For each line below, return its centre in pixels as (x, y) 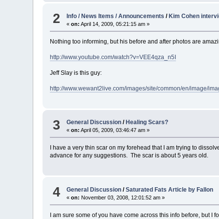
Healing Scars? (147, 122)
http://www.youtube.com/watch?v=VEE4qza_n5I (113, 57)
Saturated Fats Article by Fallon (170, 189)
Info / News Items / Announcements (116, 16)
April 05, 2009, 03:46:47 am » (115, 130)
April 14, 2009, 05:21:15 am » (115, 24)
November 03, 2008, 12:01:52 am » (122, 197)
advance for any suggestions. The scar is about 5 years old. (130, 156)
